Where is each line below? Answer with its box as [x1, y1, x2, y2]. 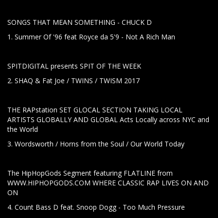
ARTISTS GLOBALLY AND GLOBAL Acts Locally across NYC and [7, 115, 209, 125]
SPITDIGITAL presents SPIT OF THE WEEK [7, 61, 141, 71]
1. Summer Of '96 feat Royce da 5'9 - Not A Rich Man [7, 32, 175, 42]
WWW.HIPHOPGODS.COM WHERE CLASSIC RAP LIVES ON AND [7, 178, 209, 188]
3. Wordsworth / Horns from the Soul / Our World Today [7, 139, 184, 149]
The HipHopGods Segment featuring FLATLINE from [7, 168, 173, 178]
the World [7, 125, 38, 134]
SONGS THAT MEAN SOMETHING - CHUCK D [7, 18, 152, 27]
